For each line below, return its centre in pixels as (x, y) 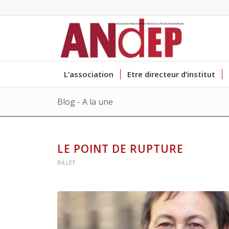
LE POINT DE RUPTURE (120, 149)
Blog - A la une (85, 102)
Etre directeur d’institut (171, 74)
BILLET (66, 162)
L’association (89, 74)
